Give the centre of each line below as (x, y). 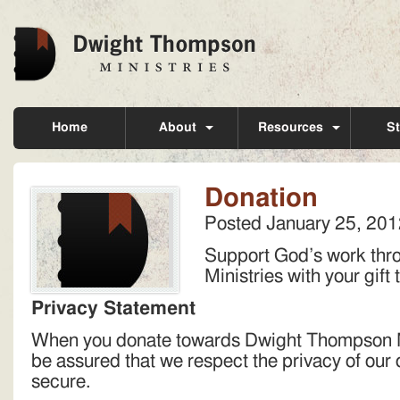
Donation (261, 199)
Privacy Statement (113, 308)
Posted (235, 224)
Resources (290, 128)
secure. (61, 382)
